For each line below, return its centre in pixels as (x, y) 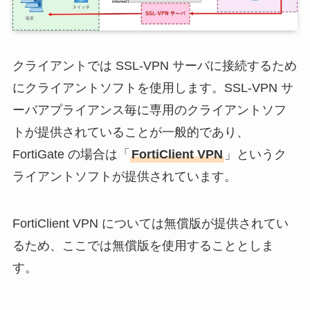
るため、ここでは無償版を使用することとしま (143, 246)
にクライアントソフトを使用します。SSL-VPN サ (153, 88)
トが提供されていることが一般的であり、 (130, 133)
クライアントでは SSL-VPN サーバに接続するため (154, 66)
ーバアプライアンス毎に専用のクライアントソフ (149, 110)
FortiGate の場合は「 (71, 155)
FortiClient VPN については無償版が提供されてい (150, 224)
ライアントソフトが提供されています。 (124, 177)
